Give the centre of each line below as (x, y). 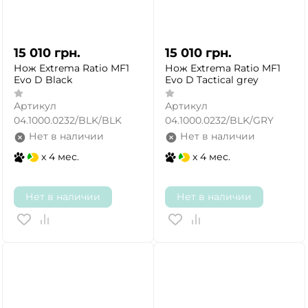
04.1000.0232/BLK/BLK (68, 121)
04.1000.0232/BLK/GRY (219, 121)
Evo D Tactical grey (212, 79)
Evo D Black (43, 79)
